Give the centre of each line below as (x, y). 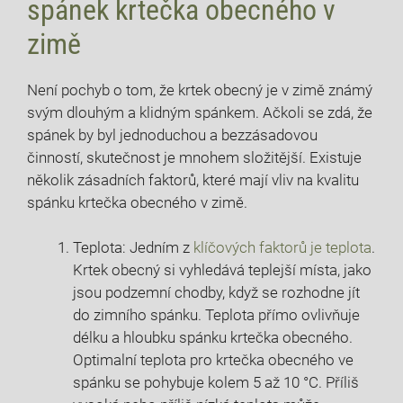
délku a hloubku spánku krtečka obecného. (213, 338)
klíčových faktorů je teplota (282, 248)
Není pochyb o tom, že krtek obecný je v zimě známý (200, 90)
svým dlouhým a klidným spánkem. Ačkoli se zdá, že (200, 112)
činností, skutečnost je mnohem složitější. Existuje (194, 157)
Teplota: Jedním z (133, 248)
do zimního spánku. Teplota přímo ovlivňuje (216, 315)
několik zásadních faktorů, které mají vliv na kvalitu (193, 179)
